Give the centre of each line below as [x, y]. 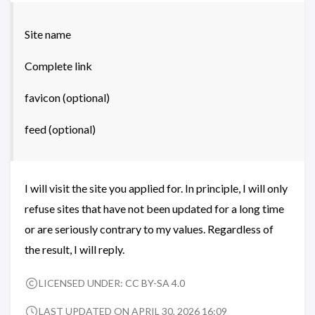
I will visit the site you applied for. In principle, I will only [156, 188]
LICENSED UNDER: [82, 283]
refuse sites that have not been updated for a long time [154, 208]
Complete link [58, 66]
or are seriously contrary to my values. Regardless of [149, 229]
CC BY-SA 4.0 [155, 283]
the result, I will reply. [75, 249]
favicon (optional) [67, 97]
